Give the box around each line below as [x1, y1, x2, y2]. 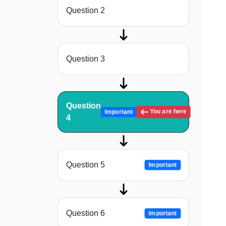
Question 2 [66, 6, 105, 15]
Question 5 [66, 160, 105, 169]
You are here [148, 108, 187, 116]
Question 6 [66, 209, 105, 218]
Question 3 [66, 54, 105, 64]
